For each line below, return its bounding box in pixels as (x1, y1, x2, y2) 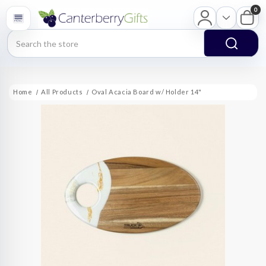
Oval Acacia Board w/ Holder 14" (91, 88, 202, 96)
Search (8, 31, 36, 41)
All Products (41, 88, 83, 96)
